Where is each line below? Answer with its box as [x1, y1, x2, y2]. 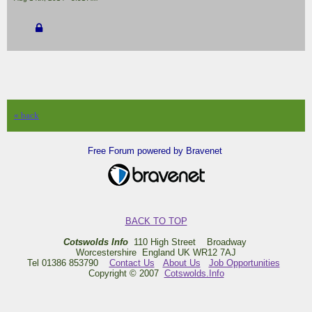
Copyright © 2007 [88, 267, 164, 279]
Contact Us [109, 257, 155, 268]
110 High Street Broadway [127, 236, 249, 247]
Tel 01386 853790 [26, 257, 109, 268]
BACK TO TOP [125, 215, 187, 226]
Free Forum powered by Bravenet [87, 146, 225, 157]
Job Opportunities [208, 257, 280, 268]
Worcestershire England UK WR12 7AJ [76, 247, 236, 258]
